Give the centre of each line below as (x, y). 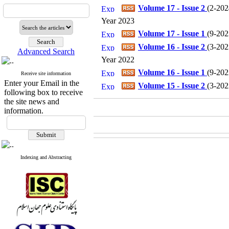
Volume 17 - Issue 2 (173, 8)
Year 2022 (114, 60)
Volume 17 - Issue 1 (173, 33)
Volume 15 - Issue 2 (173, 86)
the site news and (31, 101)
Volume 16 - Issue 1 (173, 72)
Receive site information (46, 73)
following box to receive (43, 92)
